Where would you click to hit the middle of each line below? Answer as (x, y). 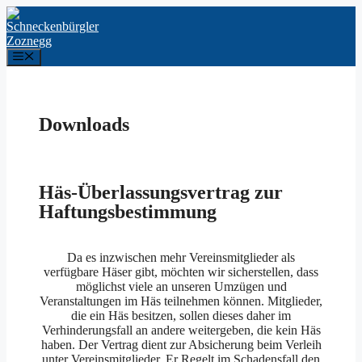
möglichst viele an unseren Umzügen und (181, 287)
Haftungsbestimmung (128, 212)
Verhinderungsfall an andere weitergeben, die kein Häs (181, 330)
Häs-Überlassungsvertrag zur (161, 193)
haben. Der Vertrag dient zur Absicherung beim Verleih (181, 345)
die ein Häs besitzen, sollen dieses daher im (181, 316)
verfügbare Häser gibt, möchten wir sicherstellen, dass (181, 272)
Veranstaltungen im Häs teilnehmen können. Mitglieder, (181, 301)
